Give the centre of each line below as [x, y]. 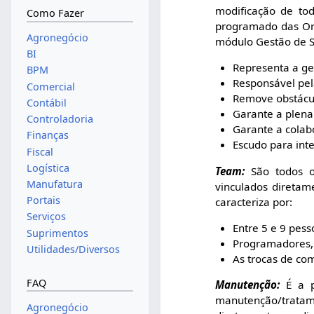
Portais [43, 200]
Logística [48, 168]
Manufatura [54, 184]
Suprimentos [57, 233]
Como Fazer [55, 13]
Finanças [47, 135]
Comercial [50, 86]
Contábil [46, 102]
